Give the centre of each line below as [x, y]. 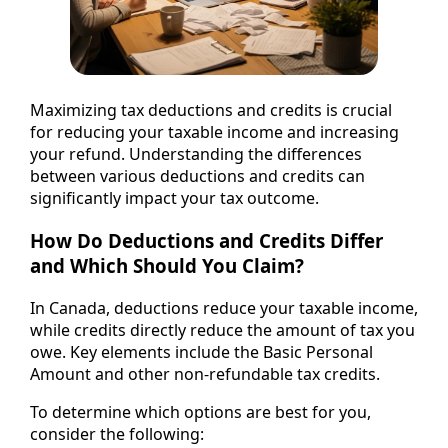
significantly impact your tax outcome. [174, 198]
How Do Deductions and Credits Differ [206, 241]
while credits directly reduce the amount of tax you [222, 329]
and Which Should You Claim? [167, 266]
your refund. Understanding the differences [196, 154]
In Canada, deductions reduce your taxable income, [224, 307]
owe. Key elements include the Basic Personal [201, 351]
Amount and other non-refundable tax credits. [205, 373]
